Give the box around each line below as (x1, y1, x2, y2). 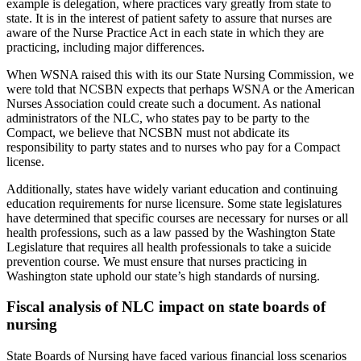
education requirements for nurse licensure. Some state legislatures (6, 196, 342, 210)
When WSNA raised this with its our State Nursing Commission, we (6, 67, 354, 81)
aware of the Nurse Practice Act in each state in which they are (6, 25, 324, 39)
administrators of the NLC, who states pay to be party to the (6, 110, 309, 125)
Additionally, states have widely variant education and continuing (6, 181, 338, 196)
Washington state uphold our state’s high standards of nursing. (6, 268, 320, 283)
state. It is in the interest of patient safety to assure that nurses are (6, 10, 332, 25)
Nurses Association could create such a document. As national (6, 96, 321, 110)
